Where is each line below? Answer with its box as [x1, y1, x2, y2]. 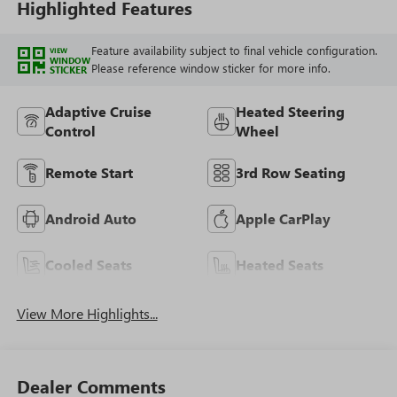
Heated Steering [236, 102, 345, 121]
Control [44, 121, 96, 141]
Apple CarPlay [236, 209, 331, 229]
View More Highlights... [16, 304, 158, 323]
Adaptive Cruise [44, 102, 152, 121]
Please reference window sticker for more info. [90, 60, 331, 76]
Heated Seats [236, 255, 323, 275]
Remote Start [44, 163, 133, 183]
